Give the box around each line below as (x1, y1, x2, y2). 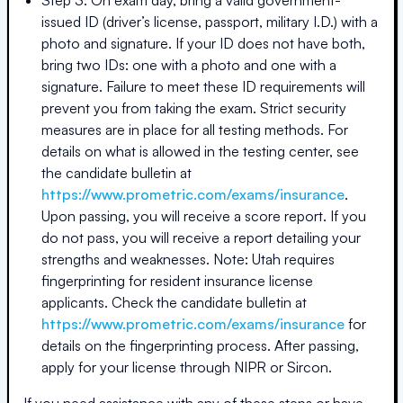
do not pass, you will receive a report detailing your (41, 228, 361, 246)
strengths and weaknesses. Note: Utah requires (41, 249, 335, 268)
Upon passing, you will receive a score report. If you (41, 206, 366, 225)
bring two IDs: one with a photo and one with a (41, 55, 336, 74)
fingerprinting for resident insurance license (41, 271, 313, 290)
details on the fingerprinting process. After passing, (41, 336, 359, 354)
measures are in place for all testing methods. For (41, 120, 348, 139)
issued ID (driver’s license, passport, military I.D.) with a (41, 12, 378, 31)
